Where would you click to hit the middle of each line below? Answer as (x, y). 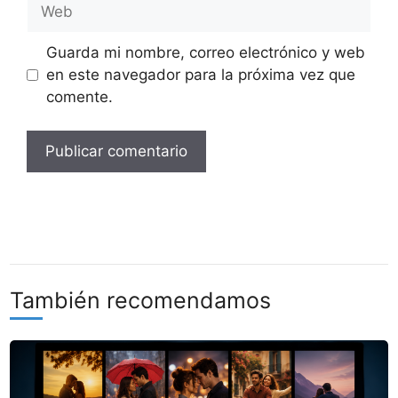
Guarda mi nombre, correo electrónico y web (205, 52)
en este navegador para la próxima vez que (200, 74)
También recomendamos (141, 301)
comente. (79, 96)
